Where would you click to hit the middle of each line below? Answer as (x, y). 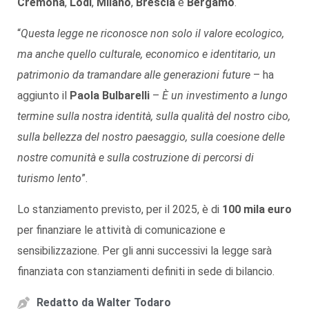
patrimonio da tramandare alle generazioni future (134, 75)
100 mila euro (257, 210)
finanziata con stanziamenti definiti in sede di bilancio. (146, 272)
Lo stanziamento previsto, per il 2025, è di (120, 210)
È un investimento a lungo (225, 96)
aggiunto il (43, 96)
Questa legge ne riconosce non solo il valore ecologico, (152, 34)
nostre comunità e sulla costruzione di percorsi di (136, 158)
